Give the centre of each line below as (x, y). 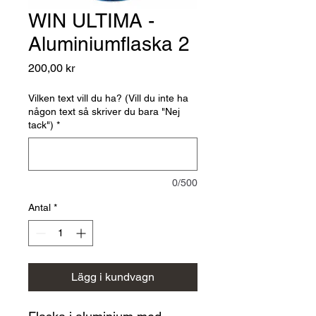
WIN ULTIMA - (91, 20)
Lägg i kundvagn (113, 276)
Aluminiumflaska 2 (109, 43)
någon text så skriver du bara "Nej (104, 111)
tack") (41, 124)
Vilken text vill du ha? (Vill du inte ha (108, 98)
